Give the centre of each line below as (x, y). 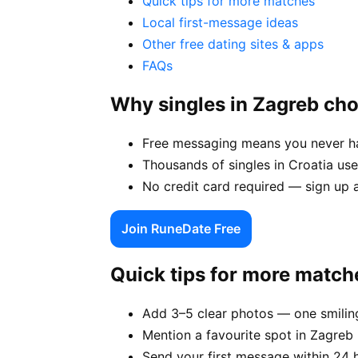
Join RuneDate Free (181, 228)
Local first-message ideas (220, 22)
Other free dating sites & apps (233, 44)
